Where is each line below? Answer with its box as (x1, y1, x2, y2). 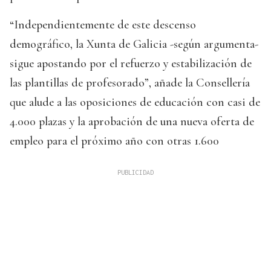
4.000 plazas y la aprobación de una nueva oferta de (10, 114, 254, 129)
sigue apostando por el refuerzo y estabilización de (10, 56, 252, 71)
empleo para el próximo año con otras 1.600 (10, 134, 219, 149)
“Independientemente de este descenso (10, 18, 196, 33)
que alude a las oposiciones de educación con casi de (10, 95, 260, 110)
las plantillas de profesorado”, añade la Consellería (10, 76, 250, 91)
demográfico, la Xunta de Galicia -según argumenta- (10, 37, 258, 52)
